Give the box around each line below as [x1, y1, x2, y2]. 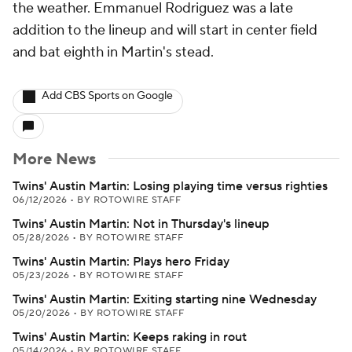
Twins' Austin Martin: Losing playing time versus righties [13, 178, 328, 194]
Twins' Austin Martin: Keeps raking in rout [13, 329, 247, 345]
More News [13, 149, 96, 170]
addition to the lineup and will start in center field [13, 21, 317, 39]
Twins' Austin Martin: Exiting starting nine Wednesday [13, 291, 317, 307]
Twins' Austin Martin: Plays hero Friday [13, 254, 229, 269]
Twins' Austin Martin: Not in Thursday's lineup [13, 216, 269, 232]
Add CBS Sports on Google [42, 89, 173, 103]
